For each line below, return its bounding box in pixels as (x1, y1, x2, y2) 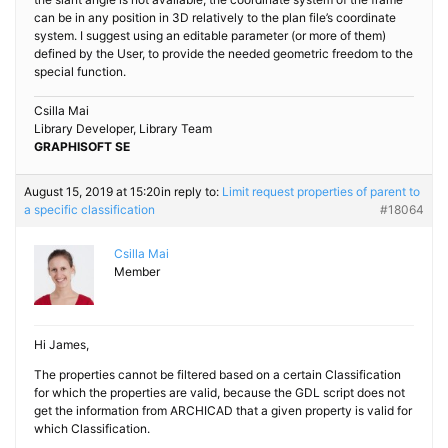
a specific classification (24, 202, 155, 217)
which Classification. (34, 421, 150, 436)
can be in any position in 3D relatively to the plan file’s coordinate (34, 10, 396, 25)
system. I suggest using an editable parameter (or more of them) (34, 28, 386, 43)
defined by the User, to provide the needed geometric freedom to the (34, 46, 413, 61)
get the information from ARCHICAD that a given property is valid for (34, 403, 412, 418)
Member (114, 264, 160, 279)
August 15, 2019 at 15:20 (24, 184, 161, 199)
